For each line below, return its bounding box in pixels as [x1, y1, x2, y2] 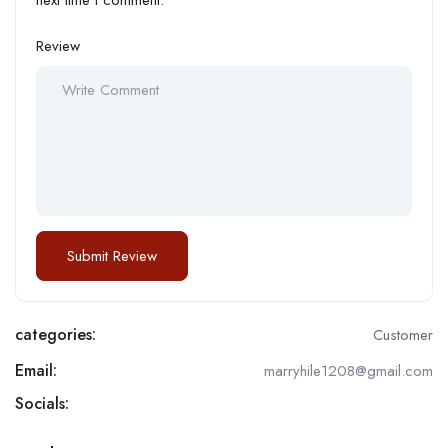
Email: [15, 358, 57, 382]
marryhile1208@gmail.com [264, 359, 433, 382]
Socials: [15, 391, 69, 415]
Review [36, 34, 80, 57]
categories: [15, 322, 96, 346]
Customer [373, 323, 433, 346]
